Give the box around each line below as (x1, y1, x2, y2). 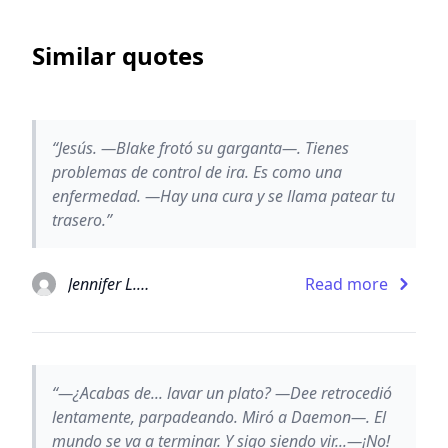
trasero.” (52, 208, 112, 231)
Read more (305, 272, 388, 295)
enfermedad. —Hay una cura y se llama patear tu (52, 184, 395, 207)
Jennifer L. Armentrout (137, 272, 149, 295)
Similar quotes (32, 38, 204, 72)
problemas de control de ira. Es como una (52, 160, 342, 183)
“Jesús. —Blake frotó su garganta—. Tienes (52, 136, 349, 159)
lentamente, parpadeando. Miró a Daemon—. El (52, 405, 386, 428)
